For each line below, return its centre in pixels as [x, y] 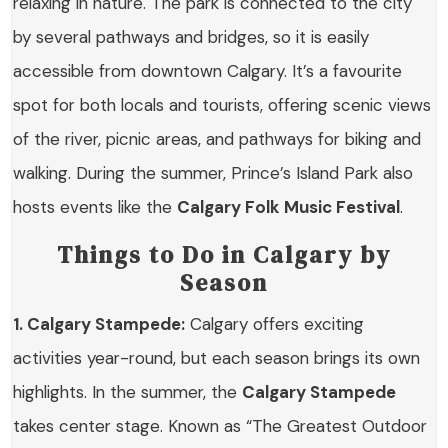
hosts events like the [95, 206]
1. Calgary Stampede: [99, 323]
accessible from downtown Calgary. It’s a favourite [208, 70]
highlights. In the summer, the [128, 391]
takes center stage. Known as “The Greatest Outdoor [220, 425]
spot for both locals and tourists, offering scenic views [222, 104]
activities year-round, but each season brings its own [217, 357]
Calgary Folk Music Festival [289, 206]
